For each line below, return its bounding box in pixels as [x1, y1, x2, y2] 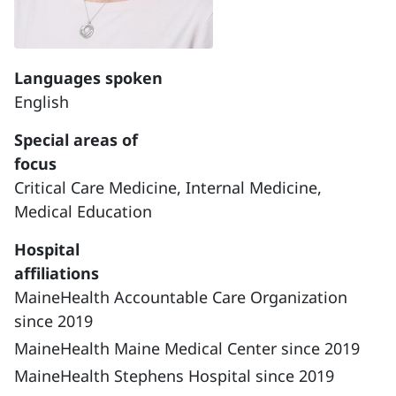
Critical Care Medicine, [14, 177, 186, 198]
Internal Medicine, [186, 177, 322, 198]
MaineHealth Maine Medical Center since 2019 [14, 338, 360, 359]
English [14, 91, 69, 112]
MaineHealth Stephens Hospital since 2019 [14, 365, 334, 386]
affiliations [14, 263, 99, 284]
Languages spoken [14, 67, 163, 88]
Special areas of [14, 129, 138, 150]
